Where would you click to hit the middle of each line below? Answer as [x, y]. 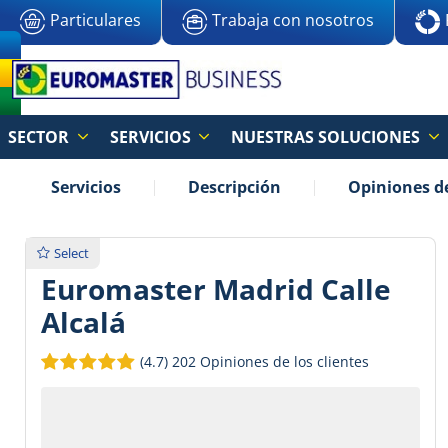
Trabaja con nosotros [293, 20]
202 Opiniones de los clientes [270, 362]
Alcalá [83, 322]
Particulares [95, 20]
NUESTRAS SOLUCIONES [328, 137]
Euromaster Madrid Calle [216, 289]
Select [71, 253]
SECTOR [40, 137]
